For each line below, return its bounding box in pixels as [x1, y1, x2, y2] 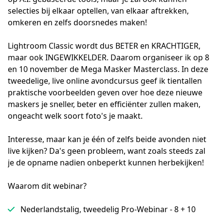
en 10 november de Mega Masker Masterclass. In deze [8, 64, 208, 74]
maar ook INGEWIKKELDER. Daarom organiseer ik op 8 [8, 52, 209, 63]
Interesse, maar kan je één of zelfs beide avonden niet [8, 134, 206, 145]
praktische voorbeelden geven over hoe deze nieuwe [8, 87, 202, 98]
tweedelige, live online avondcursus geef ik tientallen [8, 75, 202, 86]
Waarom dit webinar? [8, 181, 87, 191]
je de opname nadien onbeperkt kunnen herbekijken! [8, 157, 204, 168]
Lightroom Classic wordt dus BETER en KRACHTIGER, [8, 40, 200, 51]
